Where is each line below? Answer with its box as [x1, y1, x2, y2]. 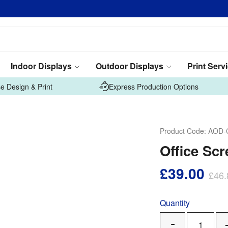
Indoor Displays [11, 60, 72, 72]
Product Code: [160, 126, 208, 136]
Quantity [160, 197, 190, 209]
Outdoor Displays [96, 60, 163, 72]
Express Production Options [108, 81, 198, 92]
